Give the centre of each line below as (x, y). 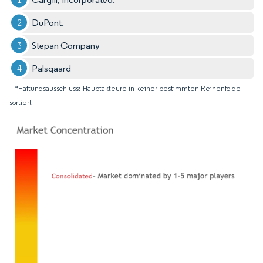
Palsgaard (52, 68)
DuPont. (48, 22)
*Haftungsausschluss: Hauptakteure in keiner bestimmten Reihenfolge (127, 88)
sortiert (21, 102)
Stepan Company (66, 45)
